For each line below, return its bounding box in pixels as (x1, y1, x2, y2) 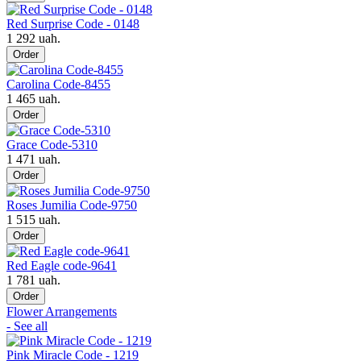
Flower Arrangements (6, 304, 117, 318)
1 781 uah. (6, 272, 60, 287)
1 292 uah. (6, 31, 60, 45)
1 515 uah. (6, 212, 60, 226)
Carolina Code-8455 (6, 77, 110, 91)
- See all (6, 318, 48, 333)
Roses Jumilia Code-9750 (6, 197, 137, 212)
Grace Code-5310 (6, 137, 98, 151)
